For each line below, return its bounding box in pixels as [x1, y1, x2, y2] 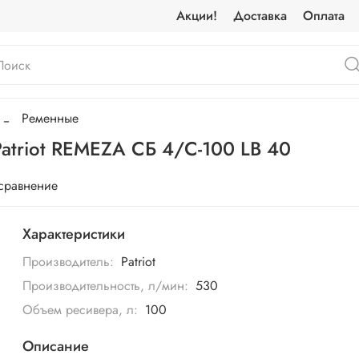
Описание [22, 336, 90, 357]
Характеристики [22, 224, 126, 245]
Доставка [233, 6, 288, 25]
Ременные [22, 109, 79, 128]
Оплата [303, 6, 345, 25]
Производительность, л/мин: [22, 276, 189, 296]
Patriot [120, 252, 155, 272]
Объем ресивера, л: [22, 301, 139, 320]
